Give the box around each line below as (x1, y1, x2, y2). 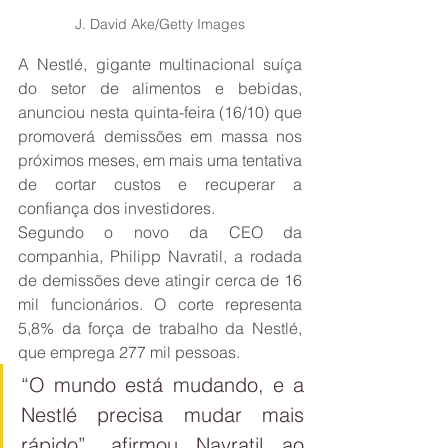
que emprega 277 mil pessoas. (18, 342, 240, 363)
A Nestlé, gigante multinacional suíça (18, 54, 302, 75)
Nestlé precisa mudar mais (21, 402, 304, 428)
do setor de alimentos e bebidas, (18, 78, 302, 99)
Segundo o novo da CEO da (18, 222, 302, 243)
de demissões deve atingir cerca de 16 (18, 270, 302, 291)
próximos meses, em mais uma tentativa (18, 150, 302, 171)
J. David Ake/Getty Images (75, 15, 245, 34)
